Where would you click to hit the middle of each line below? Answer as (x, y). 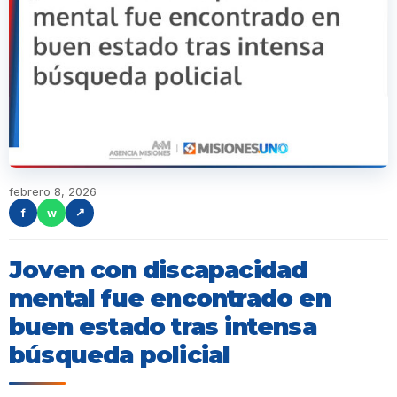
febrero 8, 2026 (53, 191)
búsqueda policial (120, 354)
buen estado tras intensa (163, 326)
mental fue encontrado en (170, 298)
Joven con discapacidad (158, 269)
